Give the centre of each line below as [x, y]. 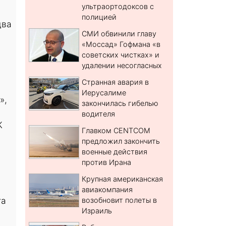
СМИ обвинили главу [119, 34]
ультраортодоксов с [118, 7]
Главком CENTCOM [116, 131]
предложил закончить [121, 141]
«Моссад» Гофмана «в [121, 44]
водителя [99, 114]
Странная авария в [116, 82]
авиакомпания [107, 190]
